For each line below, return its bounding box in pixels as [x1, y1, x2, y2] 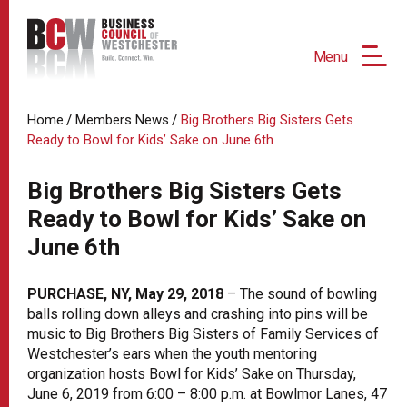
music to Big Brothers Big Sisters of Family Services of [27, 324, 379, 342]
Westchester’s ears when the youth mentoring [27, 344, 317, 362]
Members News [75, 111, 169, 128]
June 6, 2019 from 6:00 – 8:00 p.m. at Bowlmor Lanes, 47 [27, 384, 387, 402]
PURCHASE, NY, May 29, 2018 [27, 284, 223, 303]
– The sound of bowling [223, 284, 377, 303]
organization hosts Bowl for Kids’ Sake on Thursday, [27, 364, 356, 382]
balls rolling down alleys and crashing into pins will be [27, 304, 368, 323]
